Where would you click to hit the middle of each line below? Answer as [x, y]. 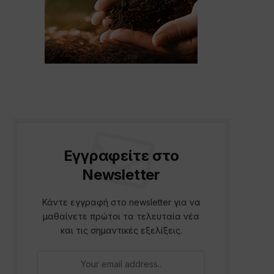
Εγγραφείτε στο [121, 155]
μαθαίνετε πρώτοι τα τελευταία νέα [121, 216]
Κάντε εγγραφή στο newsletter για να [121, 202]
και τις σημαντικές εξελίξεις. [121, 230]
